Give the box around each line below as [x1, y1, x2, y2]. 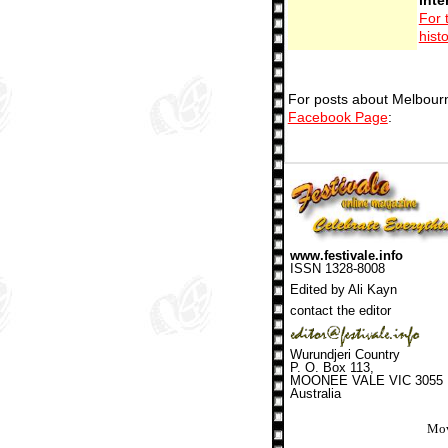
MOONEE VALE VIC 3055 [290, 372, 443, 388]
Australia [290, 385, 341, 401]
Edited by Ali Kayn [290, 281, 397, 297]
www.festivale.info [290, 247, 403, 263]
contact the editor [290, 302, 391, 318]
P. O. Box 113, [290, 359, 374, 375]
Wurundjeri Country [290, 346, 400, 362]
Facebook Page [287, 109, 388, 126]
